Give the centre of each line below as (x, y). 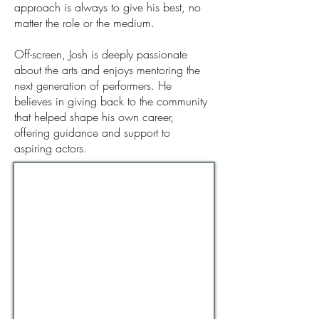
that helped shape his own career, (94, 117)
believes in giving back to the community (111, 101)
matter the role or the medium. (84, 23)
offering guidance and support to (92, 132)
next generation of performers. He (93, 85)
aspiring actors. (51, 148)
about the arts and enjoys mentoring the (107, 70)
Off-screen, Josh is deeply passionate (101, 54)
